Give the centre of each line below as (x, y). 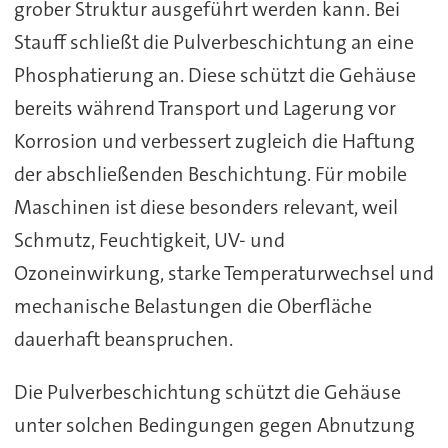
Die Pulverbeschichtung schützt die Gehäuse (207, 391)
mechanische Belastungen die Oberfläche (192, 306)
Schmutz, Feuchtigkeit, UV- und (149, 240)
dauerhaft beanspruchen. (125, 339)
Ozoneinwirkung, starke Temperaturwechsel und (223, 273)
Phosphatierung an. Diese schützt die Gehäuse (214, 75)
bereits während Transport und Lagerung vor (204, 108)
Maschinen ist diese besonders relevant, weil (205, 207)
